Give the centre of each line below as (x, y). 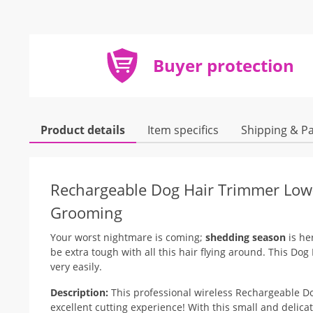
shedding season (246, 237)
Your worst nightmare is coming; (128, 237)
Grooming (86, 212)
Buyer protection (223, 65)
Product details (83, 130)
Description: (79, 292)
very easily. (76, 267)
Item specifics (183, 130)
